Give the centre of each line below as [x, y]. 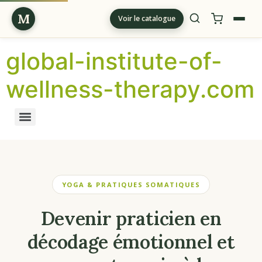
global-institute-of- [114, 61]
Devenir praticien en [131, 218]
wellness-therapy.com [130, 89]
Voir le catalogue [147, 18]
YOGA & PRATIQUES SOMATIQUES [131, 185]
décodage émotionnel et [131, 242]
